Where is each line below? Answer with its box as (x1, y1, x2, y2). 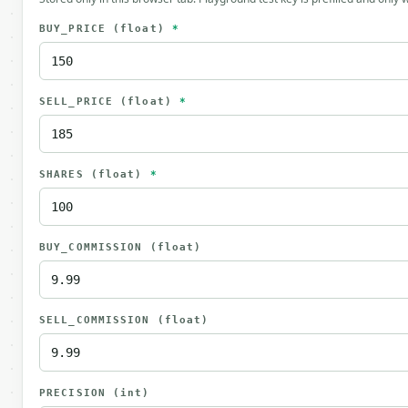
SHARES (39, 168, 91, 180)
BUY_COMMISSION (39, 241, 150, 253)
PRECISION (39, 387, 113, 399)
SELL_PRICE (39, 96, 121, 107)
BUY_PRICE (39, 23, 113, 35)
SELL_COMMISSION (39, 314, 158, 326)
